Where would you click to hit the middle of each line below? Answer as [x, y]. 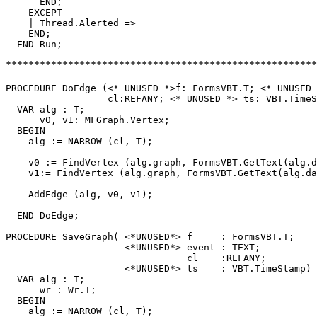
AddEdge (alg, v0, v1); [79, 194]
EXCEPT [34, 12]
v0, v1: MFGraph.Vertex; [88, 120]
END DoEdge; [42, 215]
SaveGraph [88, 236]
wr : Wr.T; [51, 289]
